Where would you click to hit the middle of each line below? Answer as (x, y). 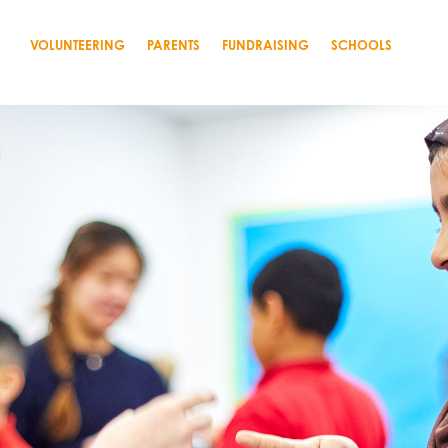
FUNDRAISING (265, 44)
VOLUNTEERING (77, 44)
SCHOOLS (361, 44)
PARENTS (173, 44)
